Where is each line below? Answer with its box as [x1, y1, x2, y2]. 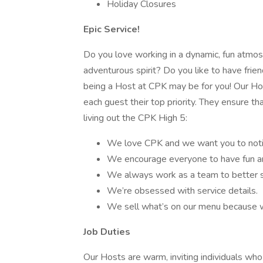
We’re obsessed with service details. [107, 184, 258, 197]
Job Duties [83, 225, 130, 238]
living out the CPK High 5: [83, 112, 187, 124]
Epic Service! [83, 23, 140, 36]
